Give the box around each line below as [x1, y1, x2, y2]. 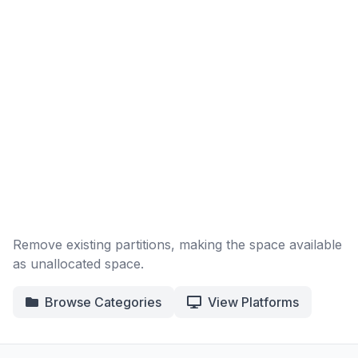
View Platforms [208, 294, 299, 310]
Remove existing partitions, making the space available [13, 237, 342, 253]
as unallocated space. [13, 256, 144, 272]
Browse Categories [45, 294, 161, 310]
